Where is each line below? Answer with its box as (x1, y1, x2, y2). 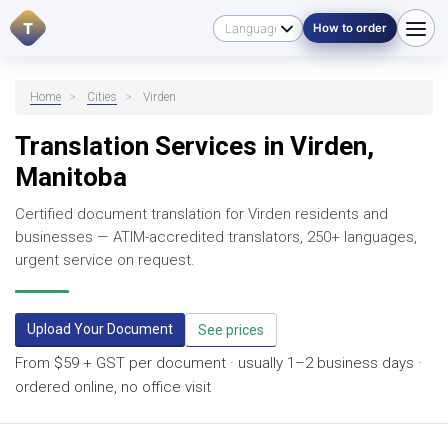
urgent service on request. (15, 251, 195, 269)
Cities (87, 90, 117, 104)
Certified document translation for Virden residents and (15, 205, 388, 223)
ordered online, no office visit (15, 378, 211, 396)
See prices (198, 322, 264, 338)
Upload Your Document (27, 321, 173, 337)
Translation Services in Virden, (15, 131, 374, 161)
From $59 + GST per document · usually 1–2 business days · (15, 354, 422, 372)
